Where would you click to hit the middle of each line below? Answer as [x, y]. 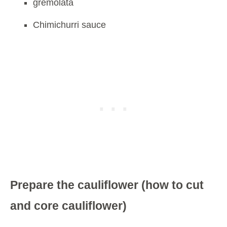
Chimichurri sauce [69, 25]
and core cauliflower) [68, 205]
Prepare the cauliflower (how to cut [107, 185]
